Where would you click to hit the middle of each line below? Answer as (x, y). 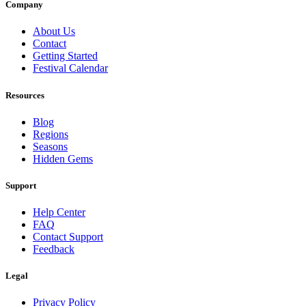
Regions (51, 134)
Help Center (59, 212)
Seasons (50, 146)
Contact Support (68, 237)
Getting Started (65, 56)
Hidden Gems (63, 158)
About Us (54, 31)
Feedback (54, 249)
